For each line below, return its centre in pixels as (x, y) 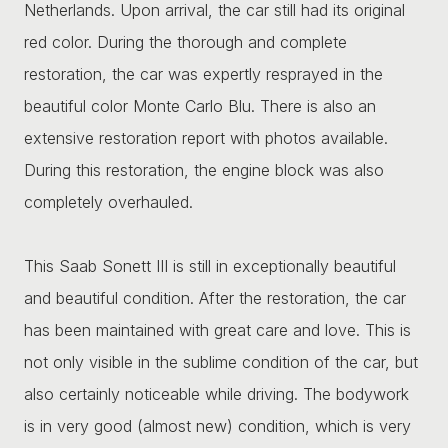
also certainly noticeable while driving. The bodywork (216, 393)
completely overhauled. (108, 201)
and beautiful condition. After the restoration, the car (215, 297)
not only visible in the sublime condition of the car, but (221, 361)
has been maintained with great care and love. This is (217, 329)
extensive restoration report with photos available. (206, 137)
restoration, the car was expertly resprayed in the (203, 73)
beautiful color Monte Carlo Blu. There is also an (200, 105)
